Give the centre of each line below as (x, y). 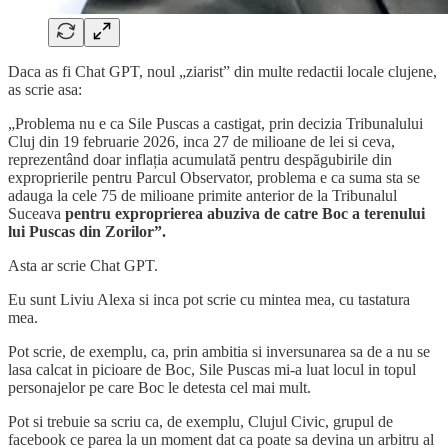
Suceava (36, 214)
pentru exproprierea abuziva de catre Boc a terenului (245, 214)
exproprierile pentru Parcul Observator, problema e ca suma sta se (214, 178)
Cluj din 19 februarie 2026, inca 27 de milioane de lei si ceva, (201, 142)
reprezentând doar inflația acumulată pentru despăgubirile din (200, 160)
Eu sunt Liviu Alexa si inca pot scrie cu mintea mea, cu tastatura (209, 300)
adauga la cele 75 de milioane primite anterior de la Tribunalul (202, 196)
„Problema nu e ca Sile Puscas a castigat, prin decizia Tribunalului (215, 124)
